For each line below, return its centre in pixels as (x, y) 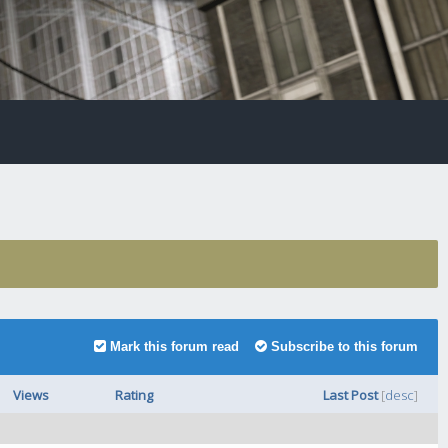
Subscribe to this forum (345, 346)
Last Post (350, 395)
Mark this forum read (175, 346)
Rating (133, 395)
